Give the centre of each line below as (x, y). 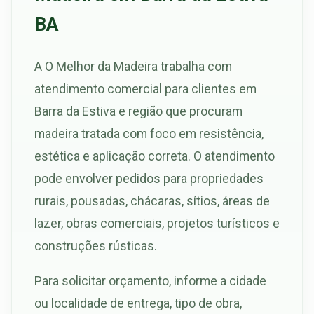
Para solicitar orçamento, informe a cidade (150, 280)
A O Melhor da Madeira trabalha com (133, 67)
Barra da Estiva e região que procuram (138, 111)
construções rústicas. (96, 246)
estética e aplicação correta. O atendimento (155, 156)
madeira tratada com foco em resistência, (149, 134)
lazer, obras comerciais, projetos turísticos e (157, 224)
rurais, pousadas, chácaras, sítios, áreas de (152, 201)
